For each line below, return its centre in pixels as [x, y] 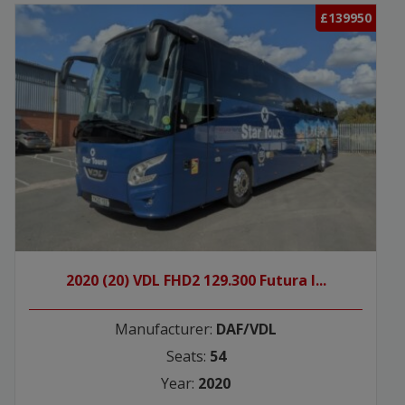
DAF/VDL [246, 330]
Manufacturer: [165, 330]
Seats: [188, 357]
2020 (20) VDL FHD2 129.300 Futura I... [196, 281]
